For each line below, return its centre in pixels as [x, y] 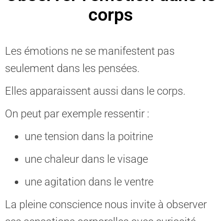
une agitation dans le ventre [89, 182]
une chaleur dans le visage [86, 159]
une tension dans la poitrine [89, 136]
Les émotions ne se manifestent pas [90, 51]
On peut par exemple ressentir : [77, 114]
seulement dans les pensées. [72, 68]
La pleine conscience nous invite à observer [106, 204]
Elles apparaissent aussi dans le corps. [95, 91]
